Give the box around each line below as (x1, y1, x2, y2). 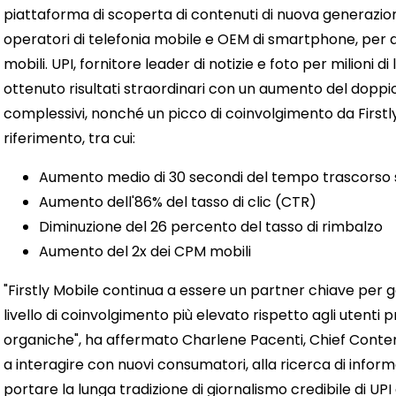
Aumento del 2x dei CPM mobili (39, 241, 251, 262)
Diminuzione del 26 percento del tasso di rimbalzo (39, 217, 383, 237)
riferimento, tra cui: (4, 128, 135, 148)
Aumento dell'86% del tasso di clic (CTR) (39, 192, 316, 212)
